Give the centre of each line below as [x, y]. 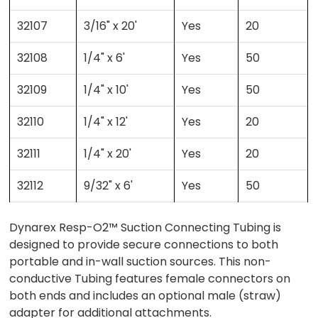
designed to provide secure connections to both [144, 245]
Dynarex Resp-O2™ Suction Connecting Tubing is [146, 228]
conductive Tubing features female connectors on [150, 279]
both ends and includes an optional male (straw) [146, 296]
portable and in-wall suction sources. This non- [141, 262]
